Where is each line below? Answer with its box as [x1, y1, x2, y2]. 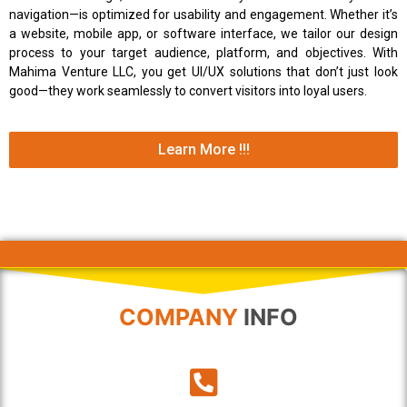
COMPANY [118, 303, 238, 332]
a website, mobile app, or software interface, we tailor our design [9, 25, 398, 41]
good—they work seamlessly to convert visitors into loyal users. [9, 83, 367, 98]
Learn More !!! [157, 141, 250, 159]
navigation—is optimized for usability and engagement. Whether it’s [9, 6, 398, 22]
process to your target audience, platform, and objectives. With [9, 45, 398, 60]
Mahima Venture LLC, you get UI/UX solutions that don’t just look [9, 64, 398, 79]
